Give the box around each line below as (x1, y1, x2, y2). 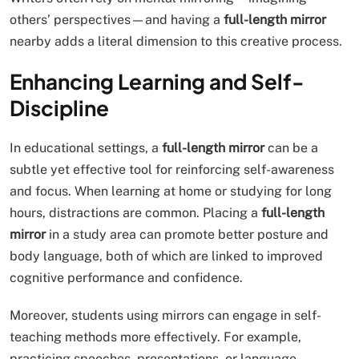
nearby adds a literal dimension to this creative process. (10, 34, 342, 49)
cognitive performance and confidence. (10, 270, 243, 285)
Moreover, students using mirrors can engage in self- (10, 308, 321, 323)
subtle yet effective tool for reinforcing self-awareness (10, 162, 334, 177)
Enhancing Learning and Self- (10, 68, 305, 95)
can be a (264, 140, 318, 155)
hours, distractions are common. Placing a (10, 205, 261, 220)
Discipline (10, 95, 109, 121)
